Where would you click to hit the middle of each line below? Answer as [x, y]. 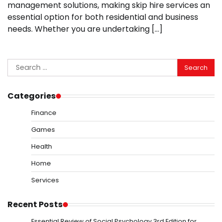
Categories [32, 96]
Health [42, 147]
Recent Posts [35, 205]
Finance [44, 113]
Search [21, 64]
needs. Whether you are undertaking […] [85, 29]
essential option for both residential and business [103, 17]
